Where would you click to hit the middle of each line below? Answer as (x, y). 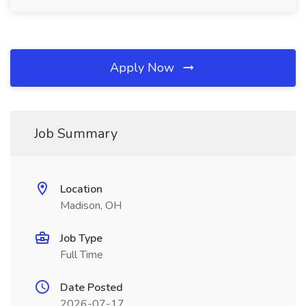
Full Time (82, 255)
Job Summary (76, 134)
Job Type (81, 238)
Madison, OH (91, 206)
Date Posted (92, 288)
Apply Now (144, 68)
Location (81, 189)
